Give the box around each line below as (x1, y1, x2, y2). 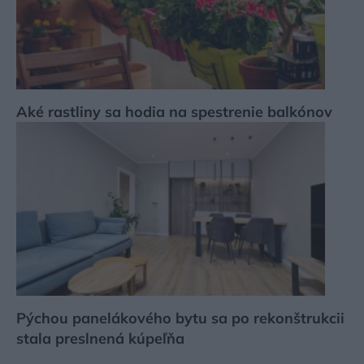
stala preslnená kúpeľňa (16, 329, 184, 349)
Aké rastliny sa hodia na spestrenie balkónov (16, 102, 332, 122)
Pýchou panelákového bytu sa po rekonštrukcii (16, 309, 344, 328)
